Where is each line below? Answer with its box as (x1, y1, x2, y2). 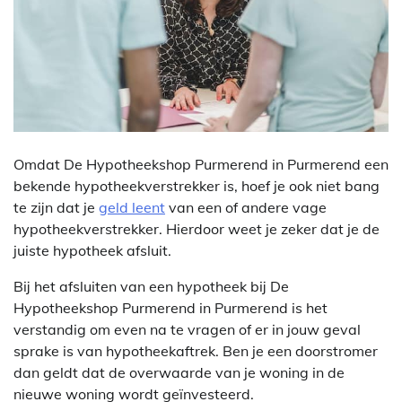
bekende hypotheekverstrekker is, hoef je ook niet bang (13, 177, 380, 196)
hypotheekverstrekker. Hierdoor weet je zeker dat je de (13, 220, 380, 239)
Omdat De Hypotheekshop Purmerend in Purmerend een (13, 155, 389, 174)
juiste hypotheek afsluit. (13, 241, 171, 260)
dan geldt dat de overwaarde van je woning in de (13, 363, 345, 382)
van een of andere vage (165, 198, 327, 217)
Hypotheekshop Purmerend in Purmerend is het (13, 299, 328, 318)
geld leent (99, 198, 165, 217)
